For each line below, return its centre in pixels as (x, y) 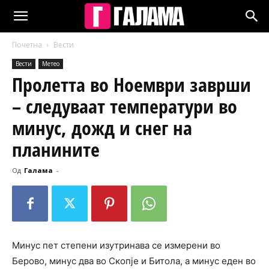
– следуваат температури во (125, 106)
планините (56, 149)
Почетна (27, 45)
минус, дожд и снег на (102, 128)
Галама (38, 170)
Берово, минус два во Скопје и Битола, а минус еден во (134, 261)
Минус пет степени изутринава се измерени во (116, 245)
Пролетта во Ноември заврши (131, 84)
